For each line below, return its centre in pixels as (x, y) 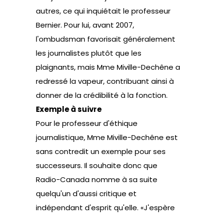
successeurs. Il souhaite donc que (97, 165)
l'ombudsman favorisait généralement (106, 39)
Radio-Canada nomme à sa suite (97, 179)
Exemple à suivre (69, 109)
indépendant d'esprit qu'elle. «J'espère (105, 208)
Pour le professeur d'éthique (87, 123)
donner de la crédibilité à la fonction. (102, 95)
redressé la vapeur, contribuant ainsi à (105, 81)
